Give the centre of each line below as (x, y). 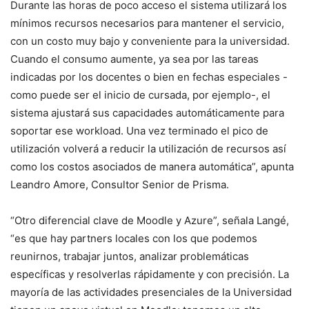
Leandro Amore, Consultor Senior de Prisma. (120, 185)
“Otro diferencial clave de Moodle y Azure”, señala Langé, (150, 221)
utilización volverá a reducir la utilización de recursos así (148, 149)
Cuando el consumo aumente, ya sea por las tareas (134, 59)
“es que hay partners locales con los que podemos (134, 239)
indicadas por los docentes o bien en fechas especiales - (149, 77)
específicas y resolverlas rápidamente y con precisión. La (150, 275)
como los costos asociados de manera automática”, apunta (152, 167)
